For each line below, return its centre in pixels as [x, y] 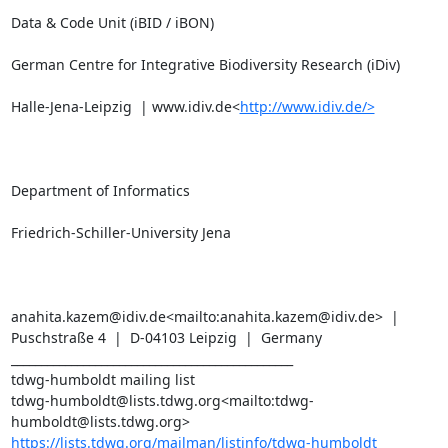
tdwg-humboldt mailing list [102, 379]
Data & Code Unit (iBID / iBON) [112, 22]
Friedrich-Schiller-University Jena [120, 232]
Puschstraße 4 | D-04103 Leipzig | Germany [166, 337]
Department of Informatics [100, 190]
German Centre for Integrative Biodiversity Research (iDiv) [205, 64]
